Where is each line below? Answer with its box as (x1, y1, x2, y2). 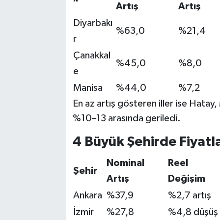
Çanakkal (73, 51, 110, 61)
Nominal (106, 158, 144, 168)
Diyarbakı (73, 18, 112, 28)
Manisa (73, 83, 103, 93)
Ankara (73, 190, 102, 200)
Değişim (167, 173, 205, 184)
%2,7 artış (167, 190, 211, 200)
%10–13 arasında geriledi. (72, 113, 181, 124)
